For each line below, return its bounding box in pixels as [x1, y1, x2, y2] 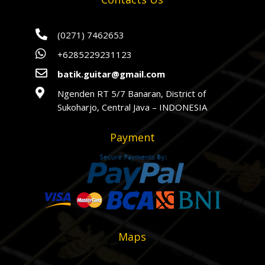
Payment [109, 130, 155, 145]
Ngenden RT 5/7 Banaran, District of [57, 88, 206, 100]
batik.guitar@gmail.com [57, 68, 165, 80]
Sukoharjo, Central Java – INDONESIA [57, 101, 209, 114]
